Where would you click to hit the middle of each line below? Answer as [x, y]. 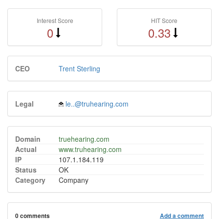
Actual [26, 149]
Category [30, 180]
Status [26, 170]
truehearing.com [84, 139]
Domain [28, 139]
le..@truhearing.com [97, 104]
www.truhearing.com [90, 149]
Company [74, 180]
